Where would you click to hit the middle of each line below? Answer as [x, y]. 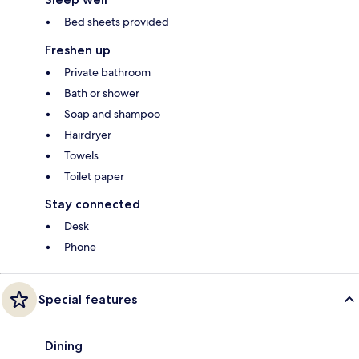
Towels [81, 156]
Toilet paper [94, 177]
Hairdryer [88, 135]
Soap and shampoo [112, 114]
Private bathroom [107, 73]
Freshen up [78, 50]
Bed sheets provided [117, 22]
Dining [64, 346]
